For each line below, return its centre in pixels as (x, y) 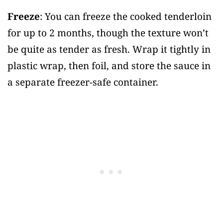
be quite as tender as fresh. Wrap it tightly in (109, 50)
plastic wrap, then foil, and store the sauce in (109, 66)
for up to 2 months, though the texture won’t (108, 33)
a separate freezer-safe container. (83, 82)
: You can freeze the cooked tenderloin (126, 17)
